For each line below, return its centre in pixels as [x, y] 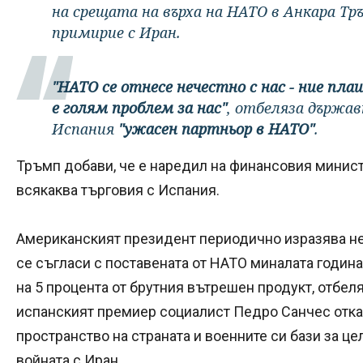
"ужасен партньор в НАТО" [216, 128]
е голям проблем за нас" [139, 107]
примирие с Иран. [116, 32]
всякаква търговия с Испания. [118, 190]
